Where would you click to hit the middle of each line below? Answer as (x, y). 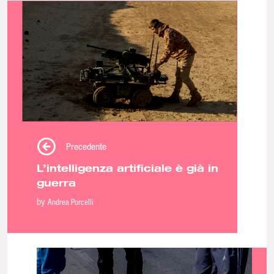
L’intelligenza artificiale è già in (128, 168)
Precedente (86, 146)
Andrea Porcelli (71, 202)
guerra (56, 183)
